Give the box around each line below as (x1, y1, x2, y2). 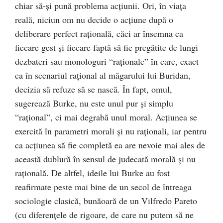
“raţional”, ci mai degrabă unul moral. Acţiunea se (15, 111, 197, 123)
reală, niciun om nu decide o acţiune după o (15, 13, 173, 25)
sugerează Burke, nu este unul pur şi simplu (15, 97, 173, 109)
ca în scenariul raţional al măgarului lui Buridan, (15, 69, 191, 81)
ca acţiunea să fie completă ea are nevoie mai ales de (15, 139, 205, 151)
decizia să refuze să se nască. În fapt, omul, (15, 83, 172, 95)
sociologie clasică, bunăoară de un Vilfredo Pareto (15, 195, 197, 207)
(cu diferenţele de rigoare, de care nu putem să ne (15, 209, 194, 221)
